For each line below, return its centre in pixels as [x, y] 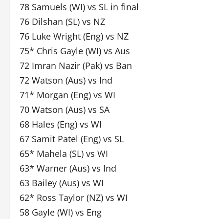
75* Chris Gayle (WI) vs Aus [75, 51]
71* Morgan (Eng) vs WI [67, 95]
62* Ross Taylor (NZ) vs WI [74, 197]
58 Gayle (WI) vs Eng [61, 212]
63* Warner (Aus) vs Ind [68, 168]
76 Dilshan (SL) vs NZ [62, 22]
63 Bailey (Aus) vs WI [62, 183]
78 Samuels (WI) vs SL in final [79, 7]
